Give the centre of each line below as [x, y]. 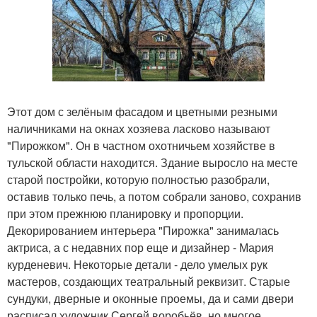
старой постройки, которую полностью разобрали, [138, 179]
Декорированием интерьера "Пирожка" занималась [143, 230]
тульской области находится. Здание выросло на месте [152, 162]
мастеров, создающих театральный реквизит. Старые [149, 281]
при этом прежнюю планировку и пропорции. [125, 213]
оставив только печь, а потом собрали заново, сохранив [154, 196]
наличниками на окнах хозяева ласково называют [139, 128]
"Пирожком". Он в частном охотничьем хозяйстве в [141, 145]
